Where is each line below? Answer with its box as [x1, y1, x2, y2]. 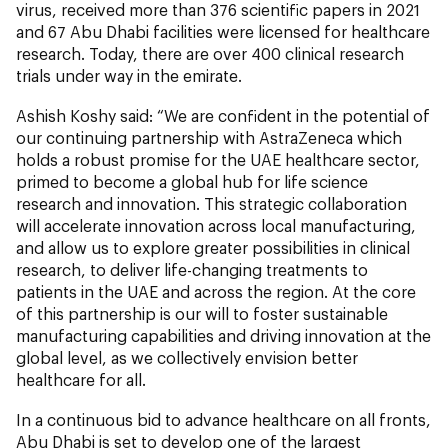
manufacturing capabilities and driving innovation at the [16, 326, 431, 346]
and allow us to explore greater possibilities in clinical [16, 238, 410, 258]
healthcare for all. [16, 370, 146, 390]
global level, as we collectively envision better [16, 348, 358, 368]
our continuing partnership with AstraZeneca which [16, 128, 402, 148]
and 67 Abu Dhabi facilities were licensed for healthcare [16, 22, 430, 42]
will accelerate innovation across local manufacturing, [16, 216, 416, 236]
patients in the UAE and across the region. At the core [16, 282, 416, 302]
